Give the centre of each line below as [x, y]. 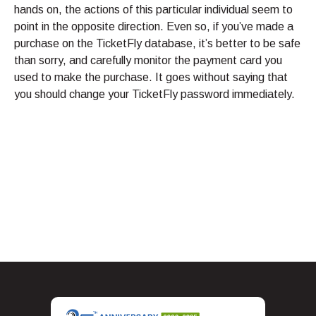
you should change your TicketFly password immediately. [154, 95]
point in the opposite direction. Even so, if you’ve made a [154, 27]
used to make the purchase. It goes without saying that [151, 78]
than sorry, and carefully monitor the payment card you [148, 61]
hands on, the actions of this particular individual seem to [153, 10]
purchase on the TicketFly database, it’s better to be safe [157, 44]
